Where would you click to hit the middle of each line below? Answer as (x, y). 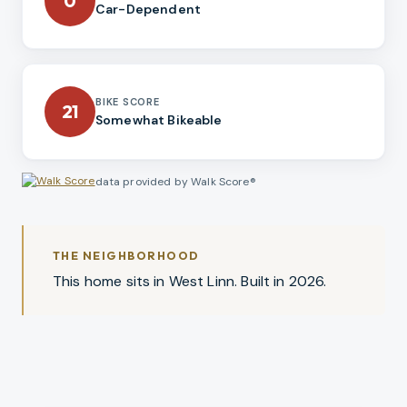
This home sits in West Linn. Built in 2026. (190, 282)
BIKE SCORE (128, 102)
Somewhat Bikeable (159, 120)
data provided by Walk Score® (175, 181)
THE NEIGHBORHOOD (126, 255)
